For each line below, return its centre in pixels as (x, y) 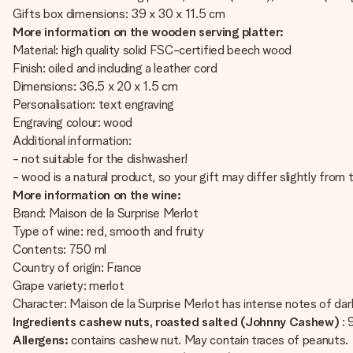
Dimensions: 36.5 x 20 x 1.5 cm (95, 86)
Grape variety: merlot (69, 286)
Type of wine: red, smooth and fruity (108, 231)
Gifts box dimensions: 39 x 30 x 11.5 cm (119, 14)
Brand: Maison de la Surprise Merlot (106, 213)
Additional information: (72, 141)
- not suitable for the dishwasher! (100, 159)
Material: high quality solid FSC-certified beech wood (152, 50)
